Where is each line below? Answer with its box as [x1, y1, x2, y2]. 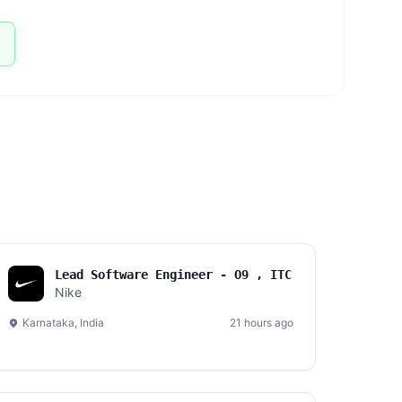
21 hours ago [230, 316, 293, 329]
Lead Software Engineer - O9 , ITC [55, 267, 292, 282]
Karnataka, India [22, 316, 104, 329]
